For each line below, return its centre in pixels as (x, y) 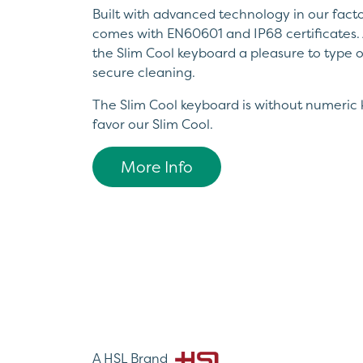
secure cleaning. (144, 73)
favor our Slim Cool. (153, 124)
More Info (157, 167)
